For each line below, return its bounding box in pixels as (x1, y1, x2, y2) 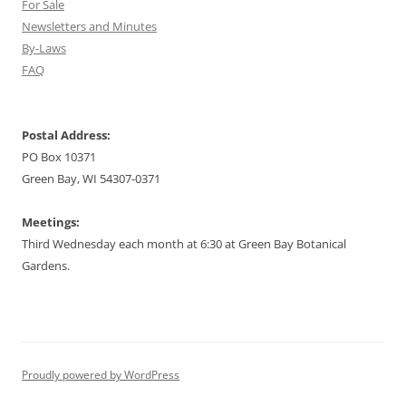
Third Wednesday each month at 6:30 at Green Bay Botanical (22, 236, 346, 253)
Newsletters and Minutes (22, 18, 157, 35)
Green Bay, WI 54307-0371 (22, 170, 160, 188)
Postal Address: (22, 127, 111, 144)
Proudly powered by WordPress (22, 367, 179, 383)
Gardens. (22, 257, 70, 275)
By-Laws (22, 40, 66, 57)
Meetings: (22, 214, 80, 231)
